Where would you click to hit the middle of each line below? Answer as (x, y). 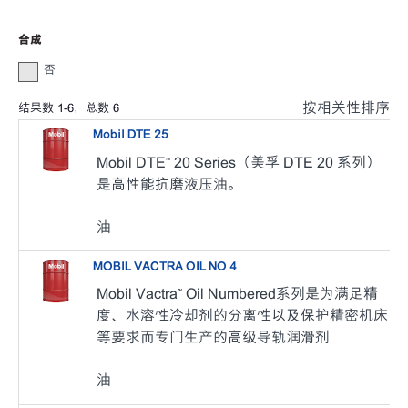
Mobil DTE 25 (131, 135)
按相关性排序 (346, 108)
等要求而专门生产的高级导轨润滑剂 (214, 337)
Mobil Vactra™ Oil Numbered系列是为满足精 (238, 294)
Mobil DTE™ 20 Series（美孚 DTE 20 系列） (239, 162)
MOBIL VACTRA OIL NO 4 (165, 266)
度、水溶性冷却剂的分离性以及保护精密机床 (243, 316)
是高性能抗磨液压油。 (170, 184)
